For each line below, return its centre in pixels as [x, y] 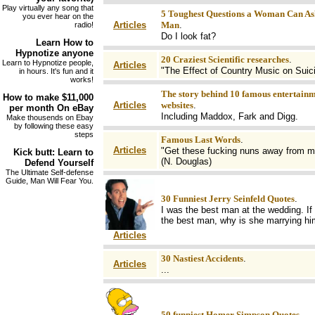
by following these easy [54, 126]
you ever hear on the [58, 16]
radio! [84, 25]
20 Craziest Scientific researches [225, 59]
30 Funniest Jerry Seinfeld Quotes [227, 199]
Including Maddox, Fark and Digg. [229, 116]
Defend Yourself [59, 163]
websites [177, 105]
